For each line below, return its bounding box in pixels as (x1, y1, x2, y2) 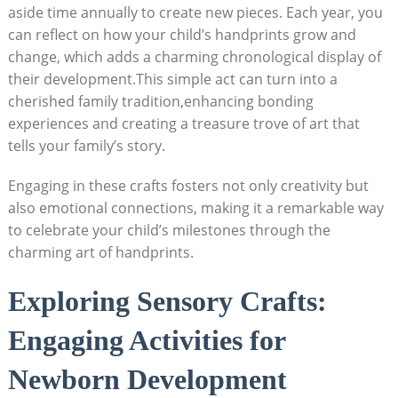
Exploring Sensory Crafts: (7, 284, 327, 317)
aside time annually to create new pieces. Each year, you (7, 2, 383, 22)
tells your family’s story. (7, 135, 165, 155)
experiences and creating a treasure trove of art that (7, 113, 360, 133)
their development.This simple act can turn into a (7, 68, 338, 89)
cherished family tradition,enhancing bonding (7, 91, 314, 111)
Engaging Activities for (7, 323, 285, 356)
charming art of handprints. (7, 242, 194, 262)
